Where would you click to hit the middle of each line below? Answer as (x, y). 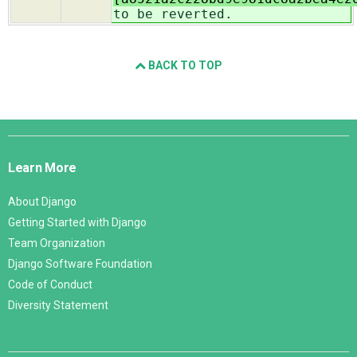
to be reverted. (173, 14)
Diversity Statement (58, 306)
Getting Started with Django (77, 223)
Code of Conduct (50, 285)
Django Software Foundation (80, 264)
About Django (42, 202)
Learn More (43, 168)
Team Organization (57, 243)
